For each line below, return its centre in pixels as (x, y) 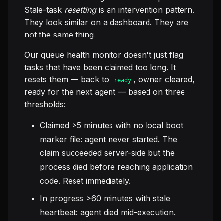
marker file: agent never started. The (109, 139)
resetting (80, 10)
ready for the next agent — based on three (105, 92)
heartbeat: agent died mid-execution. (108, 212)
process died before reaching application (116, 167)
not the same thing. (60, 35)
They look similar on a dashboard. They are (106, 22)
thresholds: (45, 104)
